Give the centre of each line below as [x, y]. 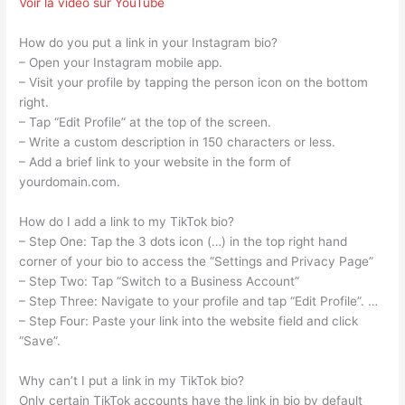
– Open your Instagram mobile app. [121, 63]
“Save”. [40, 341]
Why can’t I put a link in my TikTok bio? [132, 381]
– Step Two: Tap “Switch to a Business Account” [160, 282]
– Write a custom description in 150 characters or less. [178, 142]
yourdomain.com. [70, 182]
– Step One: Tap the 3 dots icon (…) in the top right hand [184, 242]
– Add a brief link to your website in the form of [155, 162]
